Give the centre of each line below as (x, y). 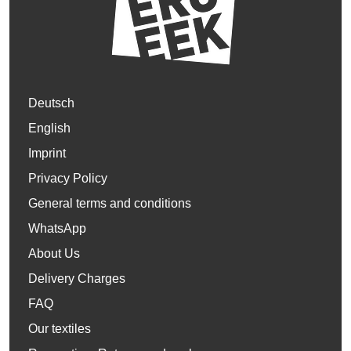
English (49, 128)
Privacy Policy (68, 178)
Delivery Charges (77, 279)
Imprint (47, 153)
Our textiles (60, 329)
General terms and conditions (110, 203)
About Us (54, 253)
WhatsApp (57, 228)
